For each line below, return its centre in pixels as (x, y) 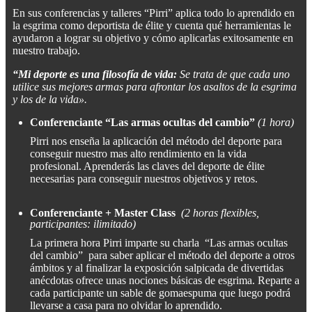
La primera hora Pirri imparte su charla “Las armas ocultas (159, 243)
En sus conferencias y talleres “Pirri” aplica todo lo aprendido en (154, 13)
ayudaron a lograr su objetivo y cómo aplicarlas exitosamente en (153, 38)
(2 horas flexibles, (219, 213)
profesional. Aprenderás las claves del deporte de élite (147, 166)
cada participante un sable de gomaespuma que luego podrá (160, 293)
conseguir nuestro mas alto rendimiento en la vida (138, 154)
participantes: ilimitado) (83, 224)
